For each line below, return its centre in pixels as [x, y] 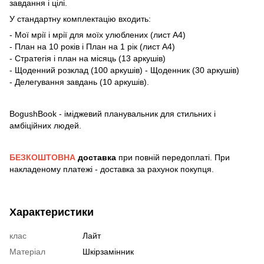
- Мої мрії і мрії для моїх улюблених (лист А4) [98, 34]
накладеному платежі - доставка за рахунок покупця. [112, 169]
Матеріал [27, 251]
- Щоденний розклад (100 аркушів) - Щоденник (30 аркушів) [124, 70]
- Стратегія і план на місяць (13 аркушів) [88, 58]
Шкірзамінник [108, 251]
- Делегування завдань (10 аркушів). [79, 82]
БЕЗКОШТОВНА [44, 157]
